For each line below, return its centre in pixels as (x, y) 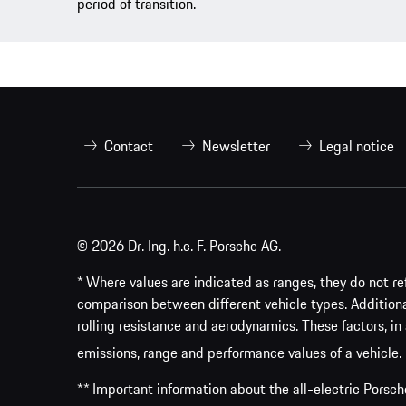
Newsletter (236, 146)
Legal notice (357, 146)
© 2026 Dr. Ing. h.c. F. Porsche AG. (179, 246)
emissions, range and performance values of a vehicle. (239, 353)
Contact (129, 146)
